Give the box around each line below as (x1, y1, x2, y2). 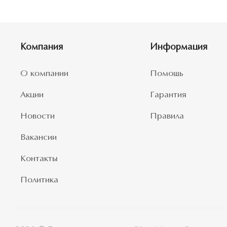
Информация (149, 43, 207, 52)
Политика (20, 176, 58, 184)
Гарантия (149, 91, 186, 99)
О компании (20, 69, 68, 78)
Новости (20, 112, 55, 121)
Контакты (20, 155, 58, 163)
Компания (20, 43, 63, 52)
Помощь (149, 69, 183, 78)
